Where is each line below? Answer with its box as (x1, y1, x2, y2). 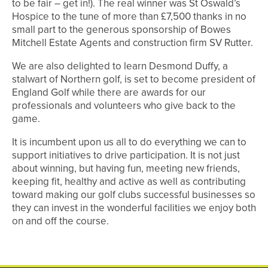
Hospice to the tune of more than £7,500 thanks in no (12, 9, 246, 25)
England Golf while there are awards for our (12, 85, 206, 100)
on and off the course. (12, 214, 109, 229)
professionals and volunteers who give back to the (12, 98, 236, 114)
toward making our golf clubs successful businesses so (12, 187, 255, 203)
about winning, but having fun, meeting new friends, (12, 161, 240, 176)
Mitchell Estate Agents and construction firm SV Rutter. (12, 35, 253, 51)
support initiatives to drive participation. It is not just (12, 148, 240, 163)
